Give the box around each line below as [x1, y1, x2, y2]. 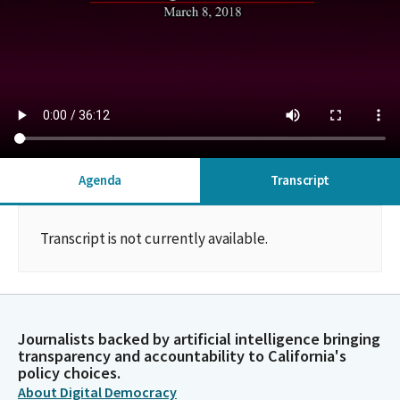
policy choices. [18, 362, 121, 383]
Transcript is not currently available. [40, 229, 268, 248]
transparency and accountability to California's [18, 346, 346, 366]
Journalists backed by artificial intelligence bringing [18, 329, 380, 349]
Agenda [78, 171, 122, 188]
